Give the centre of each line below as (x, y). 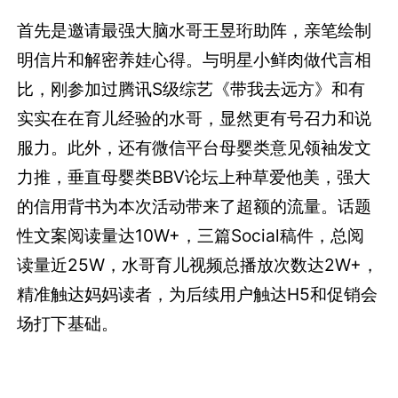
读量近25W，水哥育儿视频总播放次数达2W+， (198, 265)
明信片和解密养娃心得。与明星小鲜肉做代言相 (195, 60)
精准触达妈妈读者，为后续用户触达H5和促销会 (198, 295)
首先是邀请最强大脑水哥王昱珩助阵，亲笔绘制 (195, 31)
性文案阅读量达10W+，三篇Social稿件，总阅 (191, 236)
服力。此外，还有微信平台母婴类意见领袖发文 (195, 148)
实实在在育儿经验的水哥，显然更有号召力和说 (195, 119)
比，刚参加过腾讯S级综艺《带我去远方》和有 (191, 89)
